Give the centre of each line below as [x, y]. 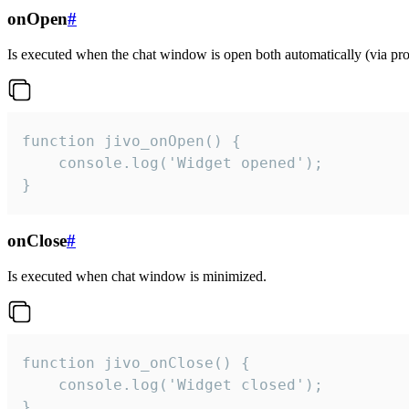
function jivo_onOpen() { [131, 141]
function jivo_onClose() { [136, 363]
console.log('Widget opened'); [173, 163]
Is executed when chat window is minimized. [137, 277]
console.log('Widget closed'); [173, 385]
